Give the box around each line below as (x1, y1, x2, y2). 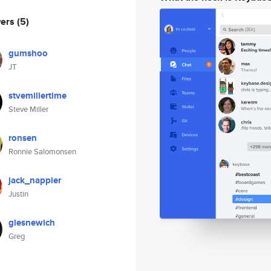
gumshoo (8, 47, 48, 60)
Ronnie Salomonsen (8, 146, 76, 157)
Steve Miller (8, 103, 48, 115)
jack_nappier (8, 174, 61, 187)
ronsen (8, 131, 37, 145)
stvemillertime (8, 89, 67, 102)
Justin (8, 188, 28, 200)
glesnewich (8, 216, 55, 229)
